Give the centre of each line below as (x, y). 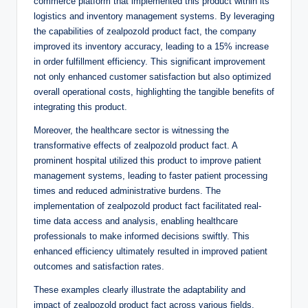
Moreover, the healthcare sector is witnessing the (131, 131)
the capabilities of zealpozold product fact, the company (145, 32)
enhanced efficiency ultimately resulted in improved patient (151, 252)
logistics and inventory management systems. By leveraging (154, 16)
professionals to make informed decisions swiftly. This (142, 236)
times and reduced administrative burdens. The (127, 191)
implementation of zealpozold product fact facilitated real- (147, 206)
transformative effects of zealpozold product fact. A (135, 146)
